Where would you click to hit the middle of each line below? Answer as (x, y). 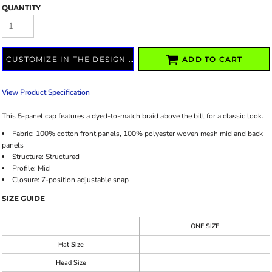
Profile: (24, 168)
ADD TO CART (212, 59)
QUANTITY (21, 8)
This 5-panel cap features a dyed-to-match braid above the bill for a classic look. (133, 116)
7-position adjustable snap (84, 180)
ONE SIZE (205, 226)
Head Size (71, 263)
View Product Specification (46, 92)
